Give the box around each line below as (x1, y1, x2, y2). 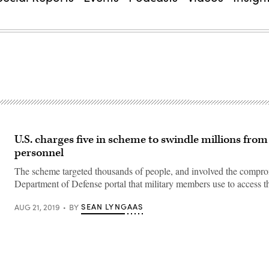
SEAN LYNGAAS (81, 201, 144, 212)
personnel (14, 145, 64, 160)
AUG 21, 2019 (14, 201, 60, 213)
